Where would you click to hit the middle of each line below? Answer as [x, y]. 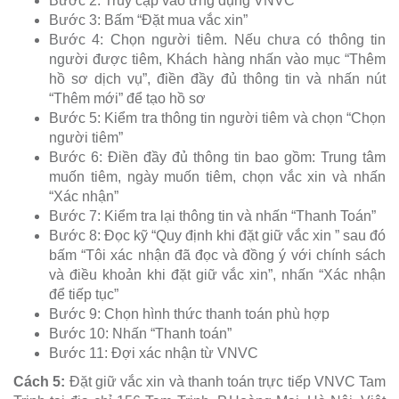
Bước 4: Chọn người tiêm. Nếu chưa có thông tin [217, 40]
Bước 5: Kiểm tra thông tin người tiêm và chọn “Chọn [217, 118]
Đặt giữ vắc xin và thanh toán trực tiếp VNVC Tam [225, 382]
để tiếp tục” [84, 295]
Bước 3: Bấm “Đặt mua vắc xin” [148, 20]
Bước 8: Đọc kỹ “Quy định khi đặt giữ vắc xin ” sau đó [217, 236]
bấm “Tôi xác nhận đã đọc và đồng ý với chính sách [217, 256]
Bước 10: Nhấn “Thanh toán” [140, 334]
